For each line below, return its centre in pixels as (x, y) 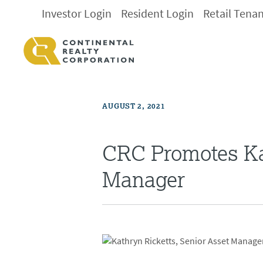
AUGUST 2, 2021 (134, 106)
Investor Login (77, 14)
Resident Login (158, 14)
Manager (144, 179)
